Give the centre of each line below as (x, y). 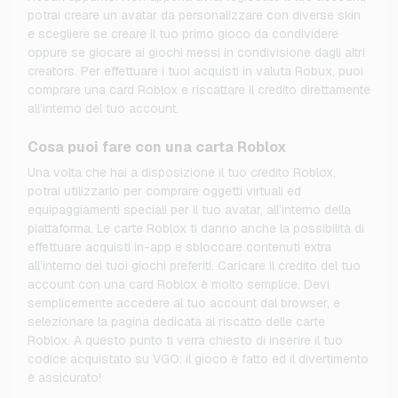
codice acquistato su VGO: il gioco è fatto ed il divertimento (198, 359)
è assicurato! (64, 378)
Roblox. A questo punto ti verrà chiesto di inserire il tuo (185, 341)
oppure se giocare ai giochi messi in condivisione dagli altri (196, 53)
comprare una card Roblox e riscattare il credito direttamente (199, 90)
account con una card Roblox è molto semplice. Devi (179, 285)
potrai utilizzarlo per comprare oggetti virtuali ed (164, 191)
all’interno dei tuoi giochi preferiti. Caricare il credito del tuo (194, 266)
